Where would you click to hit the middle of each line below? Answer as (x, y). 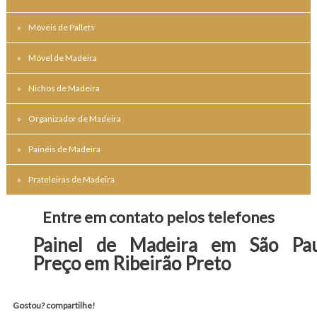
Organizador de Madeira (74, 118)
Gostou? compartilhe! (54, 305)
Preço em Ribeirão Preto (131, 263)
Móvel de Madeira (62, 57)
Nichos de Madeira (64, 88)
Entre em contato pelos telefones (158, 217)
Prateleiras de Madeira (71, 179)
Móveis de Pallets (61, 27)
